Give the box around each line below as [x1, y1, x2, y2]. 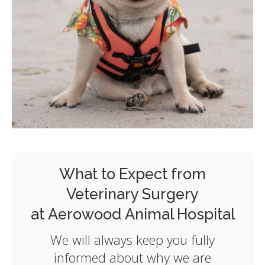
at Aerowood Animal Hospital [30, 205, 235, 224]
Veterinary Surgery [66, 185, 199, 203]
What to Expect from [59, 165, 206, 183]
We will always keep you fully [50, 231, 215, 249]
